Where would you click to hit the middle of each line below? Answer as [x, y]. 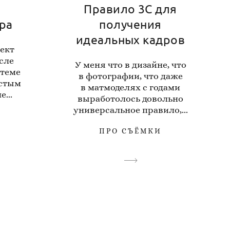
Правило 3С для [130, 8]
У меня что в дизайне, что [130, 65]
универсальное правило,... [130, 110]
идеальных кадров [130, 39]
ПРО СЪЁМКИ [130, 131]
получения [130, 24]
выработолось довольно [130, 99]
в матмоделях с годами [130, 87]
